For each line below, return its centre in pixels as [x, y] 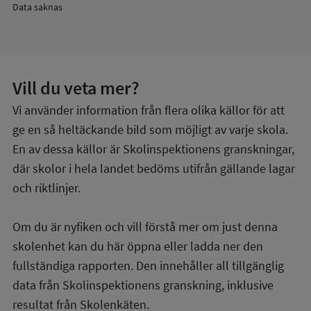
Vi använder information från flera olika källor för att [149, 110]
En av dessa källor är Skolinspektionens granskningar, [153, 149]
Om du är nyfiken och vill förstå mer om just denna [145, 227]
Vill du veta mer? [76, 88]
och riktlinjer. [47, 188]
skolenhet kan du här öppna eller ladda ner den [138, 246]
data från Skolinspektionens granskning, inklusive [143, 285]
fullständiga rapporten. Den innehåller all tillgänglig [148, 266]
